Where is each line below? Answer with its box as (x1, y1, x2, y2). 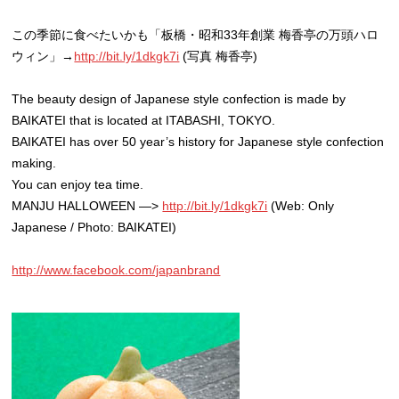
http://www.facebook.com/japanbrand (12, 263, 221, 277)
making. (12, 156, 57, 170)
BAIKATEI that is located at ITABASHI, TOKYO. (12, 113, 276, 127)
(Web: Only (267, 199, 335, 213)
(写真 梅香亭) (179, 49, 271, 63)
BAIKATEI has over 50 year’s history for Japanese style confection (12, 134, 385, 149)
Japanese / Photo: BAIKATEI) (12, 220, 177, 234)
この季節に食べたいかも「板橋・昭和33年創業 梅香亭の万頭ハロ (12, 28, 379, 42)
